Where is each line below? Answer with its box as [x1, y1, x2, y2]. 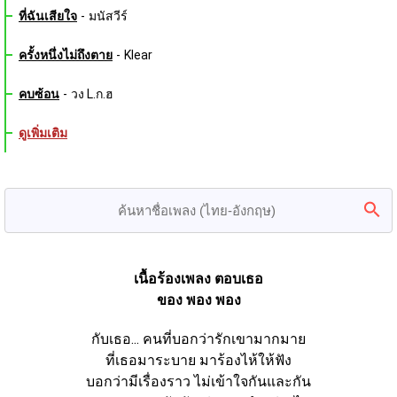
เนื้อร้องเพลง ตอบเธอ [134, 269, 263, 287]
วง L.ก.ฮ [71, 86, 113, 101]
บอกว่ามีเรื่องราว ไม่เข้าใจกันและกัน [86, 372, 311, 390]
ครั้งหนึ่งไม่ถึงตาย [19, 47, 113, 62]
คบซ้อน [19, 86, 59, 101]
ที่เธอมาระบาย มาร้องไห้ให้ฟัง [105, 351, 292, 369]
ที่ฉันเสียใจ [19, 8, 77, 23]
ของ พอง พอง [156, 291, 241, 308]
